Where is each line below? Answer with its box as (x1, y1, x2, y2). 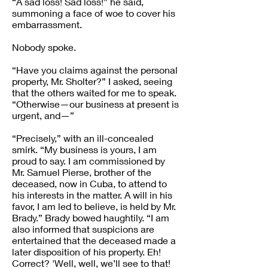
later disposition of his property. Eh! (12, 246, 161, 257)
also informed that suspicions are (12, 223, 154, 234)
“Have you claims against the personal (12, 64, 178, 75)
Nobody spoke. (12, 41, 76, 53)
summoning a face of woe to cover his (12, 7, 175, 19)
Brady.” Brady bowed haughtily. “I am (12, 212, 169, 223)
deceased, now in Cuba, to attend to (12, 178, 167, 189)
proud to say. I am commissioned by (12, 155, 165, 166)
